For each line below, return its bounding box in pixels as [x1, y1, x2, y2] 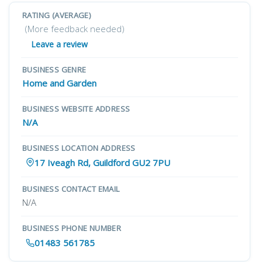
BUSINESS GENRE [22, 64, 87, 75]
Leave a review [31, 39, 88, 50]
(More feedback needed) [25, 23, 125, 35]
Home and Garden [22, 77, 96, 89]
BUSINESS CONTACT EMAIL [22, 184, 120, 194]
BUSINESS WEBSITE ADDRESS [22, 104, 130, 114]
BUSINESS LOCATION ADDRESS [22, 143, 136, 153]
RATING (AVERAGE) [22, 10, 91, 20]
